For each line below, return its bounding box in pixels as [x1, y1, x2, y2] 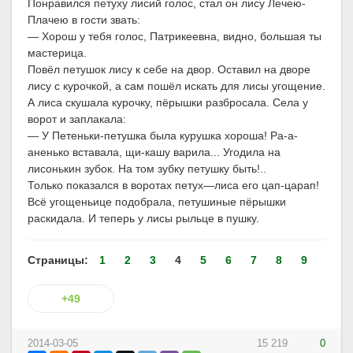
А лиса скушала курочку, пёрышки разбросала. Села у [28, 96, 308, 110]
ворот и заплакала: [28, 113, 126, 126]
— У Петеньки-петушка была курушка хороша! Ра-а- [28, 129, 298, 143]
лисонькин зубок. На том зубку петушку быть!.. [28, 162, 266, 176]
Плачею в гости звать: [28, 13, 140, 27]
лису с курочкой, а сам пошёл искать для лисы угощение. [28, 80, 325, 93]
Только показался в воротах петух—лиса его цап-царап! [28, 179, 319, 192]
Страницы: [28, 253, 91, 266]
